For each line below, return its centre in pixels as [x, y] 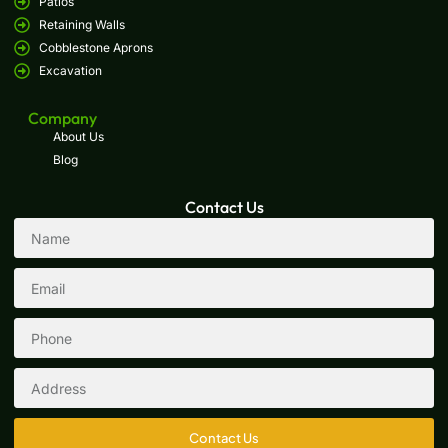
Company [62, 118]
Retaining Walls [82, 25]
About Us [78, 137]
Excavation [70, 71]
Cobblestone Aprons [96, 48]
